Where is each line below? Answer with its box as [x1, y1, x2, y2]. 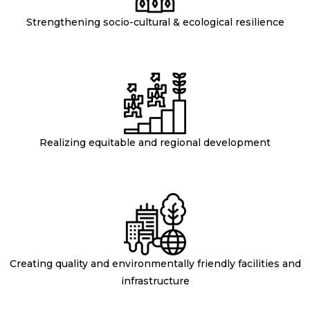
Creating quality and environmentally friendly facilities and [9, 257, 301, 271]
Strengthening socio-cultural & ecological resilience [26, 15, 284, 28]
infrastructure [120, 275, 190, 288]
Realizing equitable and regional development [39, 136, 271, 149]
